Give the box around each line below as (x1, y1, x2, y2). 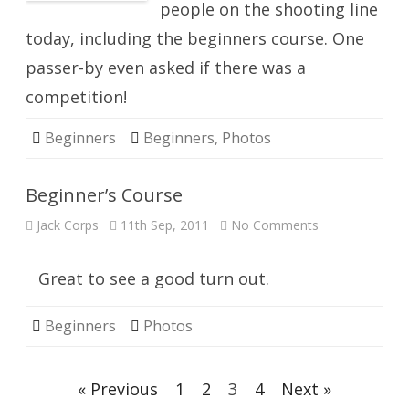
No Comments (231, 216, 319, 234)
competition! (26, 86, 127, 108)
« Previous (78, 378, 158, 400)
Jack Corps (37, 216, 99, 234)
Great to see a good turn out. (38, 267, 269, 289)
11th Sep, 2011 (121, 216, 209, 234)
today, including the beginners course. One (26, 27, 364, 49)
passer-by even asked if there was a (26, 57, 306, 79)
